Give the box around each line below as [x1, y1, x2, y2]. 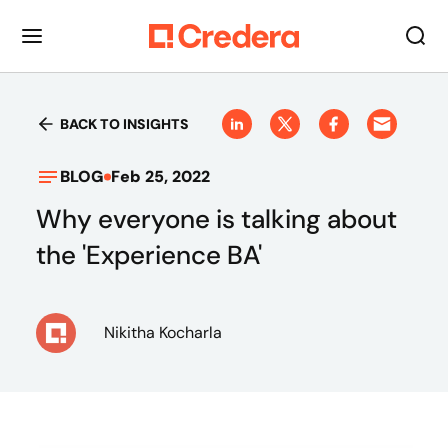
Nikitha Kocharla [104, 322, 222, 343]
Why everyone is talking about [36, 202, 397, 236]
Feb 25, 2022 [111, 166, 210, 187]
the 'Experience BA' [36, 238, 262, 272]
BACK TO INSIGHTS [60, 115, 189, 133]
